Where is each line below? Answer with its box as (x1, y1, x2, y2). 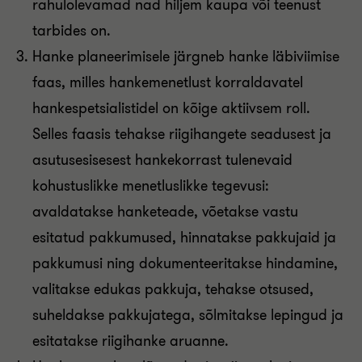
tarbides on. (32, 21, 111, 40)
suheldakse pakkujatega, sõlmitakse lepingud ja (32, 305, 343, 325)
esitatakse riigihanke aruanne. (32, 331, 229, 351)
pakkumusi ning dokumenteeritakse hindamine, (32, 254, 338, 273)
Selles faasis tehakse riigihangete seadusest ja (32, 124, 331, 144)
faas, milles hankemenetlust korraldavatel (32, 73, 303, 92)
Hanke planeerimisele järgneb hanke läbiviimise (32, 47, 339, 66)
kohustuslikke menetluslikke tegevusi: (32, 176, 269, 196)
